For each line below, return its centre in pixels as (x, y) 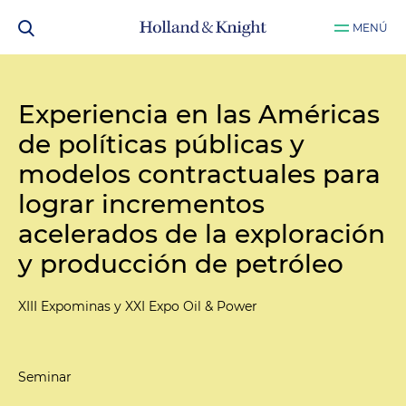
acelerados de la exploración (202, 234)
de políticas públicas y (161, 144)
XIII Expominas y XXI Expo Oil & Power (138, 306)
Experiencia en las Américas (199, 114)
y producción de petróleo (181, 264)
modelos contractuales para (199, 174)
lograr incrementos (141, 204)
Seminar (45, 377)
